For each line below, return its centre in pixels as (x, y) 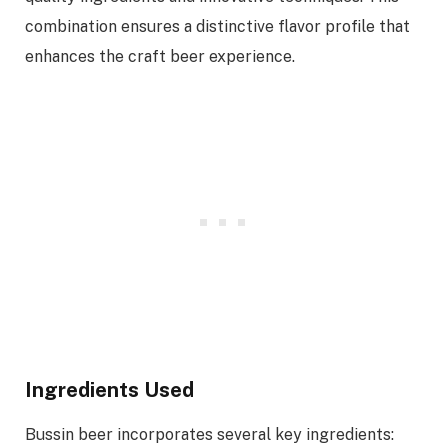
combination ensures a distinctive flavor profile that (217, 27)
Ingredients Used (109, 389)
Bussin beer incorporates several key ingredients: (209, 434)
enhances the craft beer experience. (160, 57)
